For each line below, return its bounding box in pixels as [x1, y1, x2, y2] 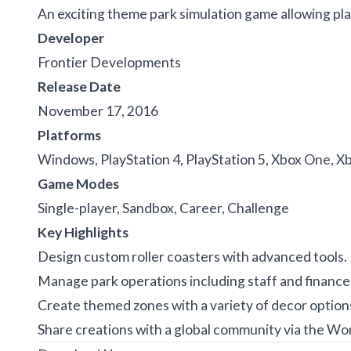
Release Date [38, 78, 121, 95]
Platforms [38, 126, 101, 143]
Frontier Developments [38, 53, 181, 71]
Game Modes [38, 175, 119, 192]
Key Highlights [38, 223, 128, 241]
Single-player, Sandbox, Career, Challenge [38, 199, 289, 216]
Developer [38, 29, 104, 46]
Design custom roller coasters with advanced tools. [38, 248, 347, 265]
